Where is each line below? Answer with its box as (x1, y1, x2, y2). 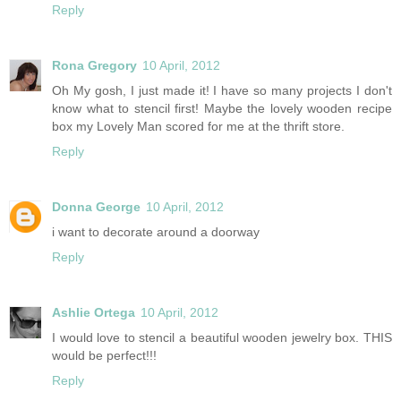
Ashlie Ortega (52, 304, 135, 320)
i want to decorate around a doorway (52, 224, 260, 239)
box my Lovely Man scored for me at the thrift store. (52, 118, 345, 133)
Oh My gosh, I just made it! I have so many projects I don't (52, 82, 392, 98)
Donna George (52, 199, 141, 214)
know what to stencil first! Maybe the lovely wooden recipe (52, 100, 392, 115)
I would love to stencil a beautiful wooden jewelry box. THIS (52, 329, 392, 345)
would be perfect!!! (52, 347, 157, 363)
